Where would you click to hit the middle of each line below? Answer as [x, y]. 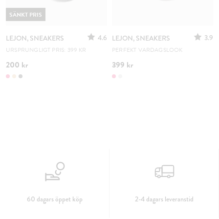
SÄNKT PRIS [26, 14]
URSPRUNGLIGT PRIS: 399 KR [46, 50]
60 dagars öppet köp [55, 199]
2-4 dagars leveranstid [164, 199]
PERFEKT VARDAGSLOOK [147, 50]
